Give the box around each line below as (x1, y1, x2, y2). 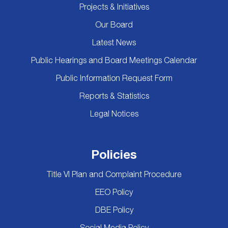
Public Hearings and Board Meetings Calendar (31, 55, 197, 65)
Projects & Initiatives (79, 2, 149, 12)
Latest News (92, 38, 136, 47)
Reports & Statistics (79, 91, 149, 101)
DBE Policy (95, 205, 133, 215)
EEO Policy (95, 187, 133, 197)
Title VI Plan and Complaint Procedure (46, 169, 182, 179)
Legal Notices (90, 109, 138, 119)
